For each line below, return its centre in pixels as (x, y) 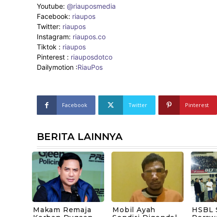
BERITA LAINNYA (80, 137)
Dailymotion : (57, 67)
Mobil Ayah (134, 210)
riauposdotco (91, 57)
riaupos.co (89, 37)
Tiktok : (50, 47)
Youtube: (52, 6)
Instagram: (55, 37)
